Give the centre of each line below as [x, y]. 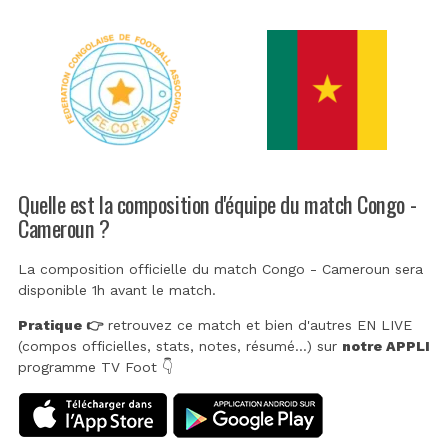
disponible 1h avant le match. [117, 290]
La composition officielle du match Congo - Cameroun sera [220, 269]
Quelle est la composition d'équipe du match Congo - [217, 203]
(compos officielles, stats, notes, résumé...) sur [180, 346]
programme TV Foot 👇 [95, 367]
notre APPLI [386, 346]
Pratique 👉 [60, 325]
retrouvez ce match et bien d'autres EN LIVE [257, 325]
